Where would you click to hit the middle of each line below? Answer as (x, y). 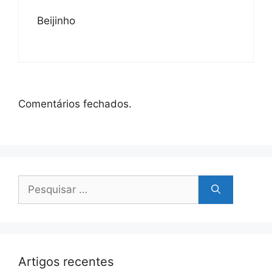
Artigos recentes (66, 262)
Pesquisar (42, 182)
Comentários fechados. (75, 104)
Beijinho (56, 20)
